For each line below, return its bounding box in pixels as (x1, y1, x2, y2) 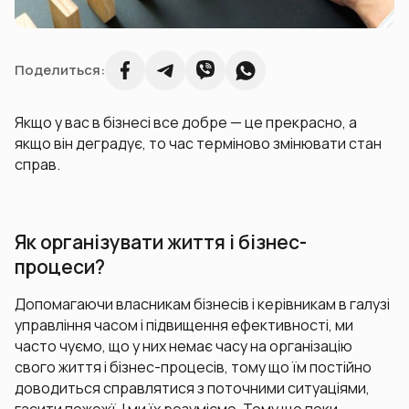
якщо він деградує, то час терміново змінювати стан (15, 133, 382, 154)
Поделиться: (15, 60, 105, 80)
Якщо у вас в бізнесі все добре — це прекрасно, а (15, 112, 357, 133)
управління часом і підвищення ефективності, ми (15, 315, 353, 336)
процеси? (15, 254, 105, 280)
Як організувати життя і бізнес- (15, 229, 307, 256)
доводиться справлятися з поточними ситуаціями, (15, 378, 370, 399)
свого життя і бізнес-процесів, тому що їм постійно (15, 357, 372, 378)
